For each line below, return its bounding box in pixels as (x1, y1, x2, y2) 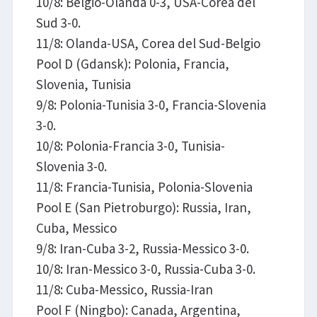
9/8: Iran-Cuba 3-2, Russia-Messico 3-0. (35, 239, 249, 257)
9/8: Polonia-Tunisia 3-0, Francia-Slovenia (35, 96, 266, 113)
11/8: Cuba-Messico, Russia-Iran (35, 280, 213, 298)
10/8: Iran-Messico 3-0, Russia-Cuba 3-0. (35, 260, 255, 277)
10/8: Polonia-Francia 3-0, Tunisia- (35, 137, 225, 154)
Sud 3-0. (35, 13, 81, 31)
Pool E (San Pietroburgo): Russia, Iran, (35, 198, 251, 216)
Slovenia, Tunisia (35, 75, 131, 93)
